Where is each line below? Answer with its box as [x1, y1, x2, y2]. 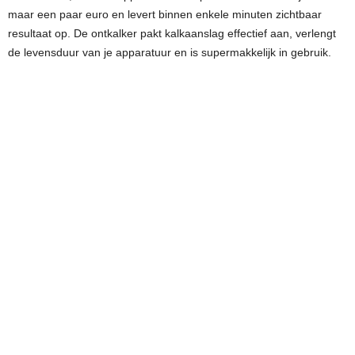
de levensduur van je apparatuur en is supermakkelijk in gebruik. [8, 46, 331, 59]
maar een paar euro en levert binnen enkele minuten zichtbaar [8, 8, 322, 21]
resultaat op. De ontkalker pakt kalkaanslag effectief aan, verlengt [8, 27, 336, 40]
